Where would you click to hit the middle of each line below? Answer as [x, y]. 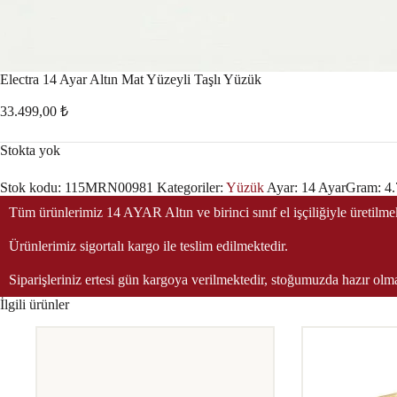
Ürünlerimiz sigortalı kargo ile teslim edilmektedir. [148, 245]
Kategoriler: [191, 187]
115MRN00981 [109, 187]
